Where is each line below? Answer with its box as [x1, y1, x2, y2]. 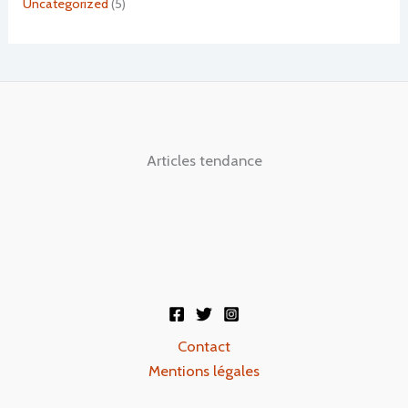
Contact [178, 337, 230, 356]
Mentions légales [148, 362, 260, 381]
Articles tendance [146, 151, 262, 170]
